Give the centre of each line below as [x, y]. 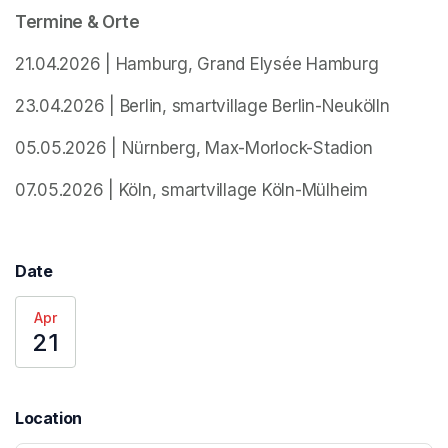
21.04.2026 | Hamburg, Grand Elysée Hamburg [197, 64]
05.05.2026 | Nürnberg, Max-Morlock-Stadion [194, 148]
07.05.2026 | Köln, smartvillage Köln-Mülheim [191, 190]
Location [48, 418]
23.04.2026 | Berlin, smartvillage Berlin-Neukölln [202, 106]
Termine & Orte [77, 22]
